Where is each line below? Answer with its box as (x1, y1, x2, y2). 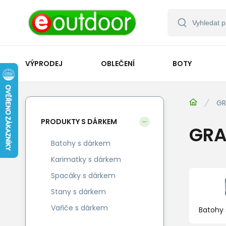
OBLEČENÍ (100, 58, 135, 69)
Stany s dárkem (51, 187, 106, 197)
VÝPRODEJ (25, 58, 63, 69)
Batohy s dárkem (51, 138, 110, 148)
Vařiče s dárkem (51, 203, 108, 213)
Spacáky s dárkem (51, 171, 116, 181)
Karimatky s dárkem (51, 154, 121, 164)
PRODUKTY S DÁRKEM (41, 116, 117, 127)
